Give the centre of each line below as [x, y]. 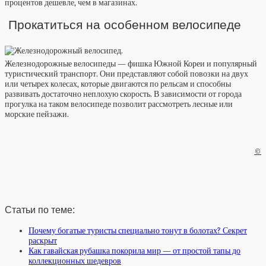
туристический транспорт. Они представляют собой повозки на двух [126, 74]
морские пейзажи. [37, 114]
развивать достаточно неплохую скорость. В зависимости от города [123, 94]
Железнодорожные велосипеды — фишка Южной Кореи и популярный [131, 64]
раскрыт [43, 240]
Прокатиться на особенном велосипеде [123, 25]
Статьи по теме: [40, 210]
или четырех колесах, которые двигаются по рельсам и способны [118, 84]
